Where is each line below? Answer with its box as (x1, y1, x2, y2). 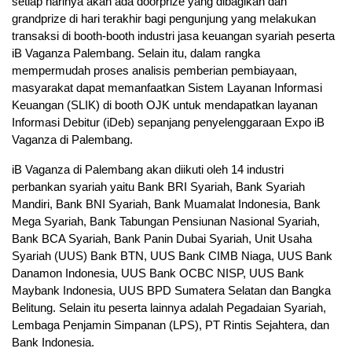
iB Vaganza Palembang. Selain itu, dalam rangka (12, 46, 260, 60)
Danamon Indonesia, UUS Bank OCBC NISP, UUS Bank (12, 266, 304, 280)
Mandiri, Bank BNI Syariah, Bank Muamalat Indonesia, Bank (12, 197, 321, 211)
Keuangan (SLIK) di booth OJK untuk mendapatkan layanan (12, 98, 317, 112)
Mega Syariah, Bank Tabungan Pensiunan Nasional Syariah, (12, 214, 320, 229)
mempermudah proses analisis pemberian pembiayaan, (12, 64, 297, 78)
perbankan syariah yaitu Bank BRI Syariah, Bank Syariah (12, 180, 305, 194)
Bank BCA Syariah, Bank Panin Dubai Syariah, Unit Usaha (12, 232, 312, 246)
